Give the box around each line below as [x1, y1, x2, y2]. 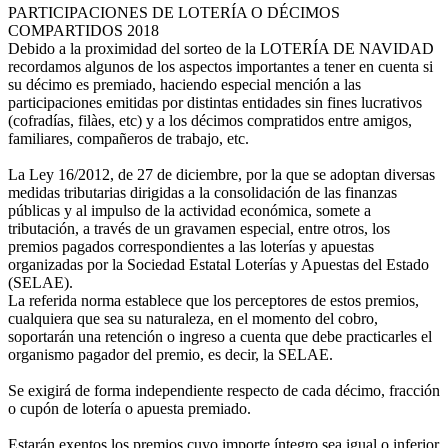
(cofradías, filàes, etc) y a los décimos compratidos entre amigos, [8, 111, 412, 129]
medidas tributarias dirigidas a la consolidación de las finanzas [8, 183, 397, 201]
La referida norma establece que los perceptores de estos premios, [8, 291, 419, 309]
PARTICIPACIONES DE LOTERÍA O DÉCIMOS [8, 3, 340, 21]
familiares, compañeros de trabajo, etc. [8, 129, 249, 147]
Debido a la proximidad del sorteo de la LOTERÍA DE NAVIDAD [8, 39, 434, 57]
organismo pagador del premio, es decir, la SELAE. [8, 345, 333, 363]
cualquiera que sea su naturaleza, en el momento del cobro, [8, 309, 378, 327]
